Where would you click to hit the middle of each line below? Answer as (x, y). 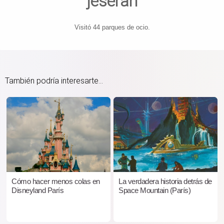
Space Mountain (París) (154, 190)
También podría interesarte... (54, 81)
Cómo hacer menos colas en (56, 181)
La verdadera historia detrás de (165, 181)
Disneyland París (37, 190)
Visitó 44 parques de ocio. (112, 27)
